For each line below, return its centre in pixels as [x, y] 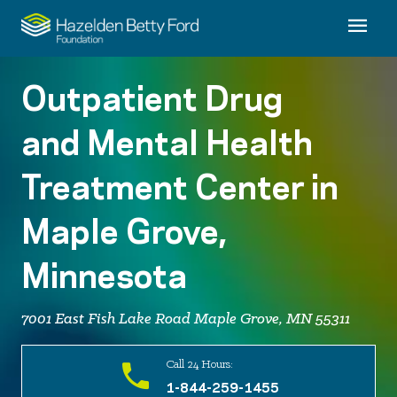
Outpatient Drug [152, 95]
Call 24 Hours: [199, 365]
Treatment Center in [180, 183]
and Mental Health [167, 139]
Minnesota [104, 272]
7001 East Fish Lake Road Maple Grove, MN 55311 [186, 319]
